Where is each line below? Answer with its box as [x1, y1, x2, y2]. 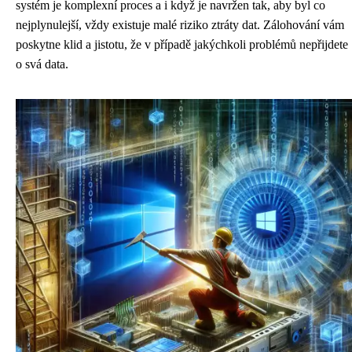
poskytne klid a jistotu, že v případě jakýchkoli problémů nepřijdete [16, 38, 348, 51]
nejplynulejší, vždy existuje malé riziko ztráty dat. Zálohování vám [16, 18, 344, 31]
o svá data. [16, 57, 68, 71]
